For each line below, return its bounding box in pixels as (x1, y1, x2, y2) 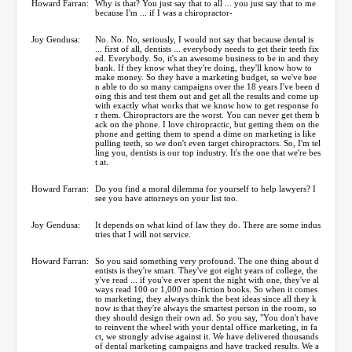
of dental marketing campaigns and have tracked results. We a (95, 340, 319, 350)
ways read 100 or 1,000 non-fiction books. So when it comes (95, 284, 317, 294)
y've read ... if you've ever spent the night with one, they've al (95, 274, 319, 284)
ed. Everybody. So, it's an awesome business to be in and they (95, 53, 319, 63)
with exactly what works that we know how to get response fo (95, 100, 319, 110)
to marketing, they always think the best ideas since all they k (95, 293, 317, 303)
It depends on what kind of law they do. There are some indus (95, 219, 321, 229)
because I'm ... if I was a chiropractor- (95, 7, 233, 17)
